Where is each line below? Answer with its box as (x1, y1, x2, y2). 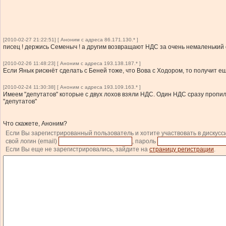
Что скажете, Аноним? (3, 120, 67, 128)
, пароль (132, 138, 157, 145)
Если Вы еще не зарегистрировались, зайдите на (6, 146, 149, 153)
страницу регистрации (149, 146, 214, 153)
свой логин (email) (6, 138, 59, 145)
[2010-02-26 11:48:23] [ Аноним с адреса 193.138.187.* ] (3, 61, 141, 67)
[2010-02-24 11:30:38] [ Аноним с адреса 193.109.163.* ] (3, 84, 141, 90)
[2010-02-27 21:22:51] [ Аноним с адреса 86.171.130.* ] (3, 37, 138, 43)
